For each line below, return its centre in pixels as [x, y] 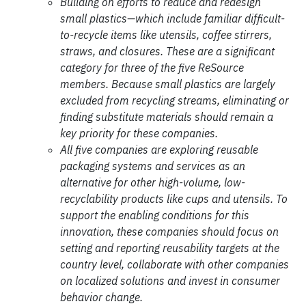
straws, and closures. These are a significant [167, 51]
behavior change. [101, 297]
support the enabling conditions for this [155, 215]
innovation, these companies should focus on [169, 232]
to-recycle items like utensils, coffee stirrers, [166, 35]
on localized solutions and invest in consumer [170, 281]
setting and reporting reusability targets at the [170, 248]
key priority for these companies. [139, 133]
